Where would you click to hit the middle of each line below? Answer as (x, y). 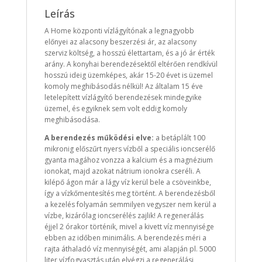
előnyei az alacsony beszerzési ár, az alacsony (120, 42)
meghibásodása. (72, 120)
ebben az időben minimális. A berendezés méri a (125, 238)
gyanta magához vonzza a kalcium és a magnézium (128, 160)
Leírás (59, 14)
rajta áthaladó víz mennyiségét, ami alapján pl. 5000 (130, 249)
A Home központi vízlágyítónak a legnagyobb (119, 31)
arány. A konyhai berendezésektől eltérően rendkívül (131, 64)
